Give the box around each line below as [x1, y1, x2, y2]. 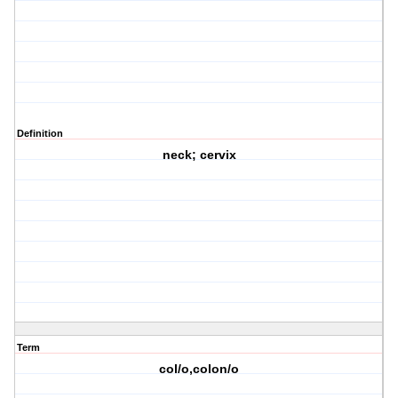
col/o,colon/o [159, 362, 240, 377]
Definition [17, 128, 63, 139]
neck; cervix [162, 147, 236, 163]
